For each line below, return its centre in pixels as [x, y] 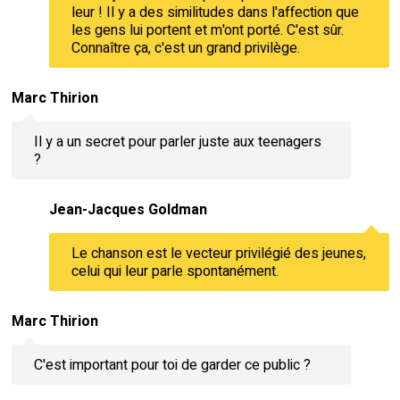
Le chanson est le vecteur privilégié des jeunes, [218, 253]
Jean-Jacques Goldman [128, 210]
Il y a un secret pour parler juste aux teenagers [177, 142]
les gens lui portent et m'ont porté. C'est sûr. [207, 30]
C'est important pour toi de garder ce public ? [172, 365]
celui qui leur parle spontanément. [175, 271]
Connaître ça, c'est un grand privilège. [185, 48]
